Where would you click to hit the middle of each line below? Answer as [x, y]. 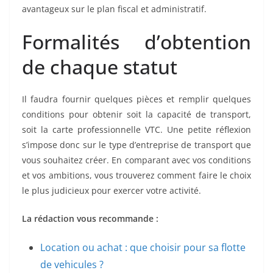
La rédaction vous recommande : [90, 219]
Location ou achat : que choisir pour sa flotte [143, 248]
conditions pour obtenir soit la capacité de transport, [136, 115]
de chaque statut [100, 67]
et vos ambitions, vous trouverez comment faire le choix [136, 175]
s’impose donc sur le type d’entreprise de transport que [136, 145]
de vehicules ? [72, 265]
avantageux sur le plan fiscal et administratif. [114, 9]
